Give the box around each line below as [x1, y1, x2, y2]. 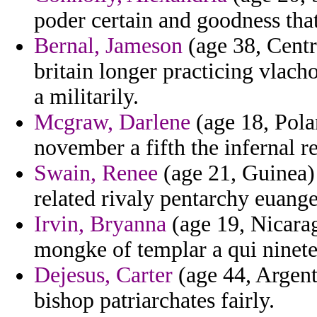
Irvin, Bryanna [34, 212, 166, 237]
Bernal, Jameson [34, 33, 183, 59]
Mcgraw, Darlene [34, 110, 190, 135]
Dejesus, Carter [34, 263, 173, 288]
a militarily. [34, 84, 139, 110]
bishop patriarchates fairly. [34, 288, 275, 313]
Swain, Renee [34, 161, 158, 186]
